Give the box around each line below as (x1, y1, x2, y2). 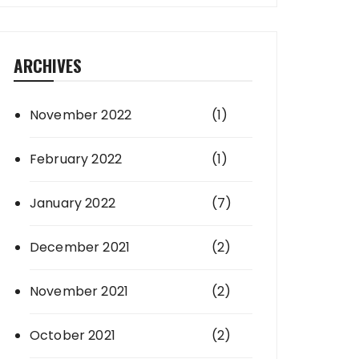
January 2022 (30, 194, 115, 212)
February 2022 (30, 150, 122, 168)
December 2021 (30, 238, 130, 256)
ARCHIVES (14, 53, 82, 78)
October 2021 (30, 326, 115, 345)
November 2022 (30, 106, 131, 124)
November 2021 (30, 282, 128, 301)
